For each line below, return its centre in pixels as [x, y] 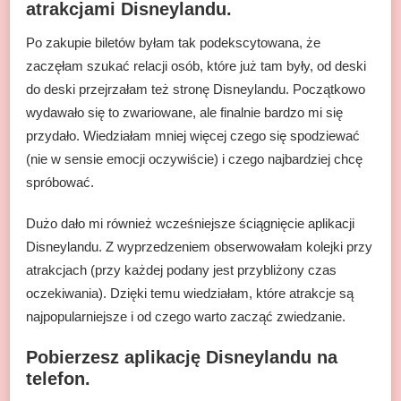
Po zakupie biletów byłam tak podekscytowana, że [173, 42]
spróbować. [60, 182]
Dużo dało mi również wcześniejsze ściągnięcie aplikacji [190, 223]
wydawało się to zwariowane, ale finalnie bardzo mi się [184, 112]
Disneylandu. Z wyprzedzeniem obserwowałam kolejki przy [199, 246]
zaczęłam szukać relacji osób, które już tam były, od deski [196, 65]
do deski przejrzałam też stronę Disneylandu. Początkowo [196, 89]
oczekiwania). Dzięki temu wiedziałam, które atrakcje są [190, 293]
